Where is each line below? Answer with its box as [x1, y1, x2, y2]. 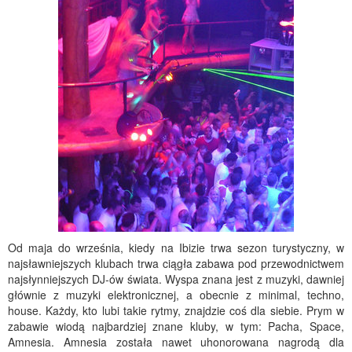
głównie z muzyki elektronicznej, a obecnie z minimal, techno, [8, 287, 344, 302]
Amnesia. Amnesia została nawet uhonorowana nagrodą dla [8, 334, 344, 350]
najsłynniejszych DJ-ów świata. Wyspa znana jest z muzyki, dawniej [8, 271, 344, 287]
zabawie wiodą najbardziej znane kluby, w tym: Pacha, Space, [8, 318, 344, 334]
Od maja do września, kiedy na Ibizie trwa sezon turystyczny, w [8, 240, 344, 255]
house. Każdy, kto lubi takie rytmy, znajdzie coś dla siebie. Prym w [8, 302, 344, 318]
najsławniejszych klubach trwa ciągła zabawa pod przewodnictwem [8, 255, 344, 271]
